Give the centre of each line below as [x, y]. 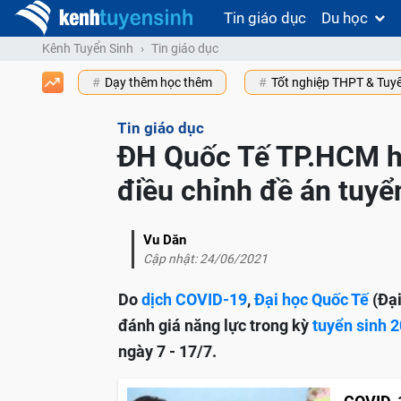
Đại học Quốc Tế [311, 300]
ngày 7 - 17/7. [167, 352]
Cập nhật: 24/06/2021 [205, 259]
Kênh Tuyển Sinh [88, 49]
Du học [345, 18]
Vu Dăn [165, 240]
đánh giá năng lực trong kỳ [213, 326]
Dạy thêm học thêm [158, 83]
